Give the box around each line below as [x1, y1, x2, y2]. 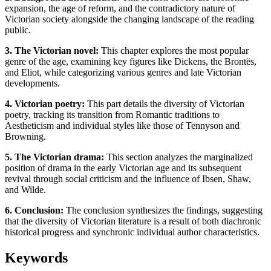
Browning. [5, 131, 46, 142]
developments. [5, 77, 60, 88]
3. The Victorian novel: [5, 45, 99, 56]
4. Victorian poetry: [5, 98, 85, 109]
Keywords [5, 249, 68, 266]
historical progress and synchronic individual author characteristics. [5, 226, 260, 237]
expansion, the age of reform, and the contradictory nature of [5, 2, 235, 13]
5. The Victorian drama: [5, 151, 104, 162]
